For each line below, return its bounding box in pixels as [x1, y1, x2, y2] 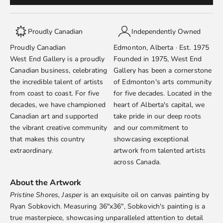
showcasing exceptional [113, 134, 189, 144]
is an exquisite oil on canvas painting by [82, 190, 210, 200]
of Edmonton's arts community [113, 77, 212, 87]
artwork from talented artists [113, 146, 206, 156]
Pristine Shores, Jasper [10, 190, 82, 200]
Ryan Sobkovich [10, 202, 60, 212]
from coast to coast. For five [10, 89, 100, 99]
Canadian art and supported [10, 111, 98, 121]
